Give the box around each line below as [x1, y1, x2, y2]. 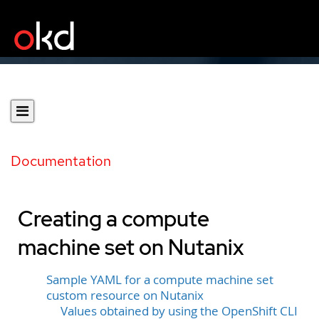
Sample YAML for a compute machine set [46, 272, 273, 288]
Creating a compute [18, 204, 209, 233]
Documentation [11, 152, 111, 170]
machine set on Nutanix [18, 233, 244, 261]
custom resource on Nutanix [46, 288, 204, 303]
